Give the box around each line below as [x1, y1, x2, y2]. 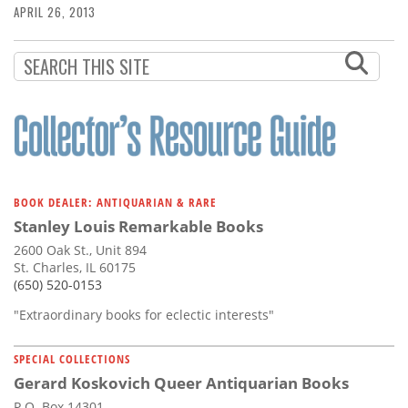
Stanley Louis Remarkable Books [14, 216, 263, 238]
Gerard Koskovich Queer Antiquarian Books [14, 372, 349, 394]
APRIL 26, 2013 [14, 3, 96, 22]
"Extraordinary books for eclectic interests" [14, 306, 274, 324]
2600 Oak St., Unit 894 [14, 241, 147, 260]
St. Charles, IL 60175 [14, 259, 136, 277]
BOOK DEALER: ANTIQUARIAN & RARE [14, 194, 217, 211]
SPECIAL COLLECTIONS [14, 351, 130, 368]
